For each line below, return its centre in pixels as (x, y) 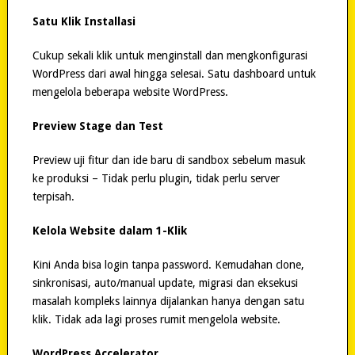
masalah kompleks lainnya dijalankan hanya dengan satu (168, 301)
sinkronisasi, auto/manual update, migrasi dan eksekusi (165, 282)
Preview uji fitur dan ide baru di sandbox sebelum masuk (169, 160)
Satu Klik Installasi (84, 21)
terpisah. (53, 196)
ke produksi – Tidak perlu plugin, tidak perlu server (156, 178)
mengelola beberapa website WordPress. (130, 92)
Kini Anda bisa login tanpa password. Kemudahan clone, (168, 264)
